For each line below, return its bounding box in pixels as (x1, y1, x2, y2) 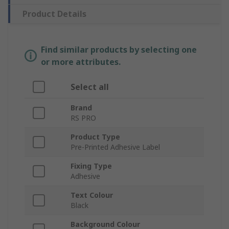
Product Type (71, 132, 120, 142)
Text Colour (71, 190, 113, 200)
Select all (71, 81, 109, 93)
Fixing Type (71, 161, 112, 171)
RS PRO (71, 113, 96, 123)
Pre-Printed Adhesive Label (71, 142, 160, 152)
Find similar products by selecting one (41, 44, 197, 56)
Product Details (22, 8, 86, 20)
